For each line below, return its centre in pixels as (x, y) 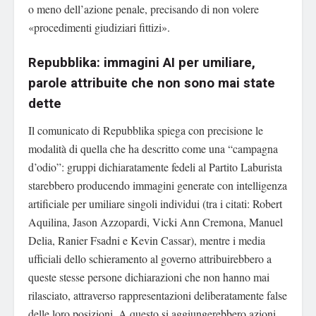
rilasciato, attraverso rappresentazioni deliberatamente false (158, 295)
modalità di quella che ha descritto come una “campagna (153, 148)
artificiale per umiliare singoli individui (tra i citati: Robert (155, 203)
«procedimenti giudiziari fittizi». (99, 27)
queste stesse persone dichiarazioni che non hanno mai (149, 276)
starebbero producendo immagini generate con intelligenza (158, 185)
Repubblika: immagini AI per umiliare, (142, 63)
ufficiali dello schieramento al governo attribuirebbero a (150, 258)
